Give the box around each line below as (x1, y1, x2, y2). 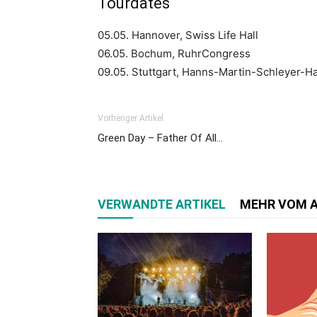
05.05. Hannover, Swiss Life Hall (98, 28, 258, 42)
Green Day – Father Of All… (98, 131, 223, 144)
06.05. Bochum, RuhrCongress (98, 46, 250, 60)
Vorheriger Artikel (98, 113, 163, 123)
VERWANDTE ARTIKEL (98, 196, 226, 212)
